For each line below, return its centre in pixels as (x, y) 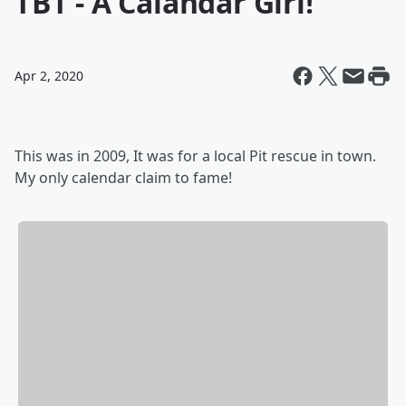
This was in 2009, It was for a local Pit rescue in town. (195, 156)
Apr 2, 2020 (49, 76)
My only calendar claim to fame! (123, 178)
